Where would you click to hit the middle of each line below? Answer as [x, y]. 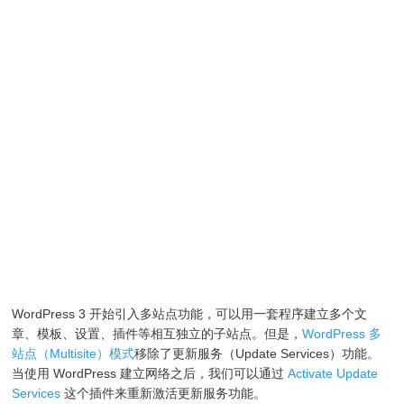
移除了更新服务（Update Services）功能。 [257, 354]
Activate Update [333, 374]
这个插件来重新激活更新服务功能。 [164, 394]
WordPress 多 [342, 334]
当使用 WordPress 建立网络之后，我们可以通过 [150, 374]
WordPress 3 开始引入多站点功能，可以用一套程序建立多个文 [190, 314]
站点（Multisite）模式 [73, 354]
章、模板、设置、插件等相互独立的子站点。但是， [157, 334]
